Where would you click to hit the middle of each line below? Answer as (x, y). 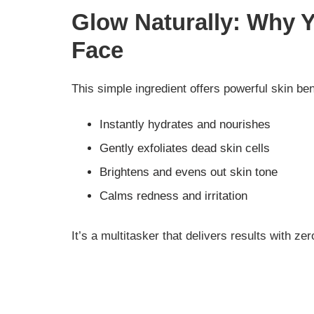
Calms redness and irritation (173, 196)
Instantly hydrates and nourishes (185, 125)
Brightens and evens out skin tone (189, 172)
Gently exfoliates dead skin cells (185, 149)
